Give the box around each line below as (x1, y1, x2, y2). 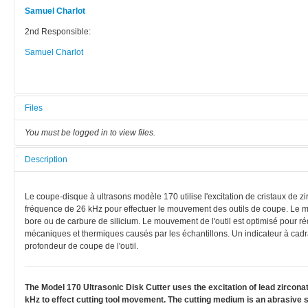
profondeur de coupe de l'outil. (25, 241, 138, 251)
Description (25, 154, 67, 164)
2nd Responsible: (25, 26, 91, 36)
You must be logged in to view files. (25, 127, 155, 137)
